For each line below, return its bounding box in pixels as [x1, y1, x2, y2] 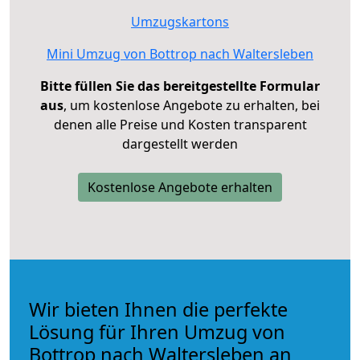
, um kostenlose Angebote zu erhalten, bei [63, 96, 320, 114]
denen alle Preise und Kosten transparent [53, 115, 307, 133]
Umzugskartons [131, 12, 229, 31]
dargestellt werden [122, 134, 238, 153]
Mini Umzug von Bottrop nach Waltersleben [47, 44, 313, 63]
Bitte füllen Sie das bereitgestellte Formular [40, 76, 320, 95]
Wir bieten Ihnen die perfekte [29, 296, 288, 322]
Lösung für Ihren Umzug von [29, 318, 285, 345]
